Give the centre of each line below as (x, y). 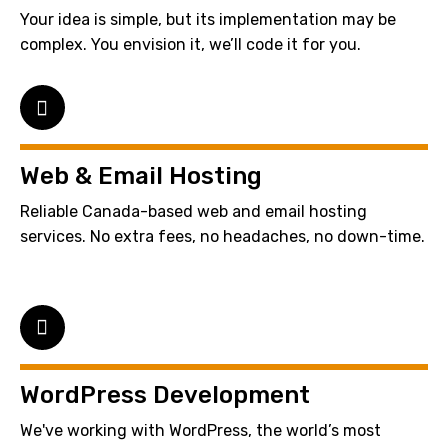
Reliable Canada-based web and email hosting (193, 211)
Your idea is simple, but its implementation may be (208, 20)
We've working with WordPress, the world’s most (200, 431)
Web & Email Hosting (141, 175)
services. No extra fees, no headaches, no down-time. (222, 236)
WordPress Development (165, 395)
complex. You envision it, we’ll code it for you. (190, 45)
